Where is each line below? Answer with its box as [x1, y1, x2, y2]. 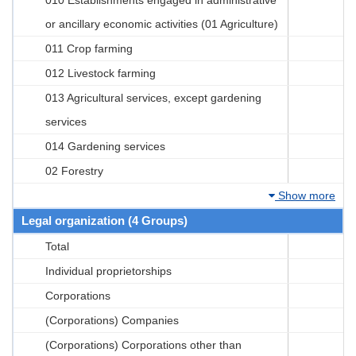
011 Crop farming [45, 41, 133, 55]
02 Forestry [45, 164, 103, 177]
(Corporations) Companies [45, 313, 179, 327]
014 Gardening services [45, 139, 165, 153]
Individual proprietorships [45, 264, 172, 277]
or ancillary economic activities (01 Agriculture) [45, 17, 278, 30]
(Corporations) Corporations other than [45, 338, 242, 351]
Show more [275, 188, 335, 202]
